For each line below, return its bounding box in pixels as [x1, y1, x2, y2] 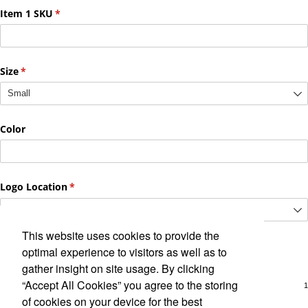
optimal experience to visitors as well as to [22, 243, 227, 260]
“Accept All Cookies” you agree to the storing [22, 276, 238, 293]
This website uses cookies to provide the [22, 227, 219, 243]
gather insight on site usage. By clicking [22, 260, 214, 276]
